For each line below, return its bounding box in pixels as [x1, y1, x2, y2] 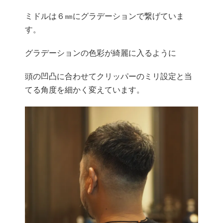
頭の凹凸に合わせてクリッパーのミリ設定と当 [25, 72, 192, 81]
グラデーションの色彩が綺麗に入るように [25, 49, 176, 58]
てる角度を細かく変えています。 [25, 86, 144, 95]
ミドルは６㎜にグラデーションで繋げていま [25, 12, 184, 21]
